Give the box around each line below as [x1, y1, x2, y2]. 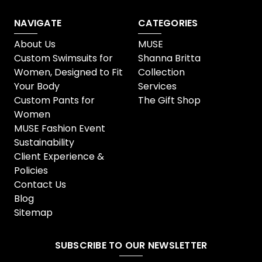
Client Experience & [14, 149, 104, 163]
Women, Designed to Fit [14, 65, 123, 79]
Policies [14, 163, 48, 177]
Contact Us [14, 177, 66, 191]
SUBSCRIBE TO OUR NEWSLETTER [54, 238, 208, 252]
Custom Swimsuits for [14, 51, 113, 65]
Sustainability [14, 135, 74, 149]
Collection [138, 65, 185, 79]
